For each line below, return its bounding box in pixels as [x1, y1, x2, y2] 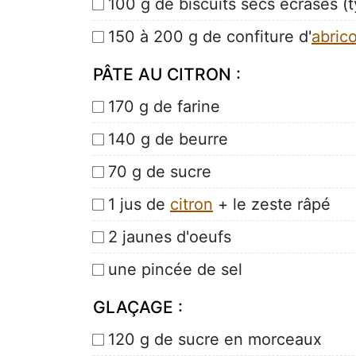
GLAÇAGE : [93, 296, 183, 317]
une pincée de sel [108, 259, 242, 279]
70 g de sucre [108, 161, 211, 181]
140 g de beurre [108, 129, 228, 149]
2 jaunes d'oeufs [108, 226, 231, 246]
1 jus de [108, 194, 170, 214]
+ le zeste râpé [213, 194, 331, 214]
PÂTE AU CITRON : [93, 64, 241, 84]
